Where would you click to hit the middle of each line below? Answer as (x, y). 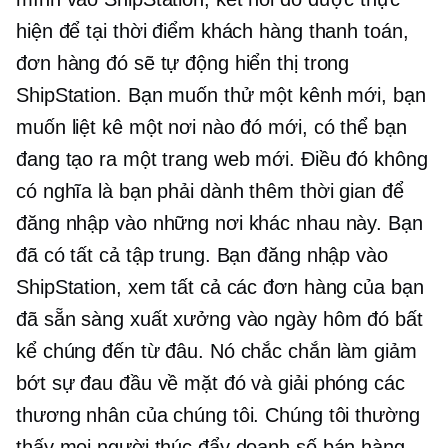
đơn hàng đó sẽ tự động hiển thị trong (183, 63)
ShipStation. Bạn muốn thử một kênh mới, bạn (221, 95)
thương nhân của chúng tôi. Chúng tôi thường (218, 415)
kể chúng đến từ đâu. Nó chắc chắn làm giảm (216, 351)
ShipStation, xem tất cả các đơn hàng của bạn (220, 287)
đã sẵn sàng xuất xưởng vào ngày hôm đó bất (219, 319)
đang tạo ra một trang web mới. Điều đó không (222, 159)
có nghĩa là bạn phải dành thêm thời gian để (210, 191)
